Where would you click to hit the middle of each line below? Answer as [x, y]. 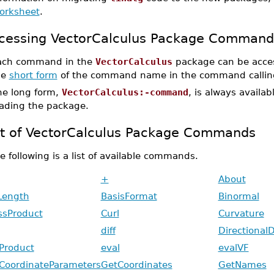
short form [33, 75]
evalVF [233, 247]
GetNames [242, 265]
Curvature [241, 213]
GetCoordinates [136, 265]
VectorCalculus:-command [125, 92]
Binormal [239, 196]
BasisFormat [129, 196]
